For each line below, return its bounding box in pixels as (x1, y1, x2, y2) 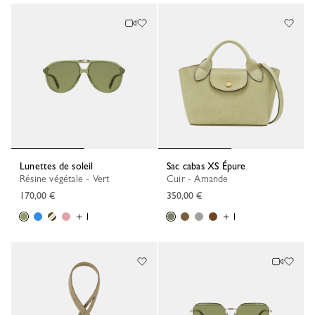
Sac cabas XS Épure (171, 160, 246, 172)
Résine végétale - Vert (25, 172, 110, 184)
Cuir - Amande (174, 172, 229, 184)
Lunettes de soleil (25, 160, 94, 172)
